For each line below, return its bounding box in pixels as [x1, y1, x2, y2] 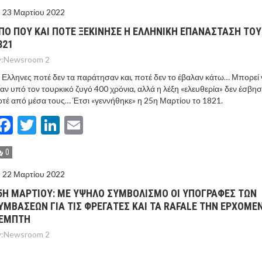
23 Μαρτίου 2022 [2, 7, 65, 17]
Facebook [13, 113, 90, 136]
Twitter [36, 113, 97, 136]
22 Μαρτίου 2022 [2, 169, 65, 179]
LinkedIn [60, 113, 129, 136]
